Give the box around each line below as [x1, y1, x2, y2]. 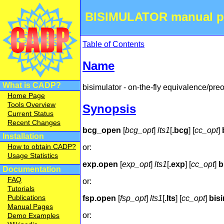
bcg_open [82, 125, 121, 134]
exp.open [82, 159, 118, 168]
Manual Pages [7, 202, 53, 210]
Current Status [7, 109, 53, 117]
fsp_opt [120, 193, 146, 202]
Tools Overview [7, 100, 55, 108]
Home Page [7, 91, 45, 99]
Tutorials [7, 184, 34, 192]
